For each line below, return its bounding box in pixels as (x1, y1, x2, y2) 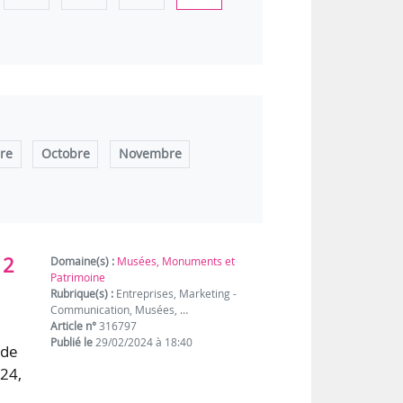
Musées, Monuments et (117, 254, 236, 270)
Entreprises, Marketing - (113, 286, 237, 302)
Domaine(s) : (50, 254, 115, 270)
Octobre (40, 146, 90, 163)
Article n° (50, 318, 97, 335)
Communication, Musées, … (50, 302, 189, 318)
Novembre (118, 146, 182, 163)
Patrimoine (50, 270, 106, 286)
